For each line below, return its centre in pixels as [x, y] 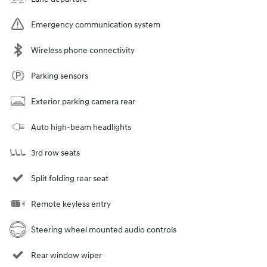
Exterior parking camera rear [83, 102]
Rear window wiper [66, 256]
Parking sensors [60, 76]
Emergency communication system [96, 25]
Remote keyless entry [71, 204]
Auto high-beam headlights [81, 128]
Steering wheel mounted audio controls [104, 230]
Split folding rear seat [70, 179]
